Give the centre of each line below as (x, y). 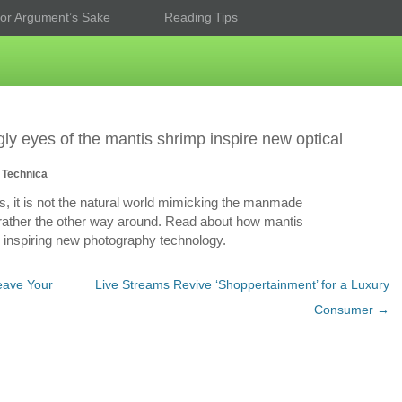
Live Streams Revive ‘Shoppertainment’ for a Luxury (242, 284)
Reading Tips (201, 17)
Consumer (345, 310)
